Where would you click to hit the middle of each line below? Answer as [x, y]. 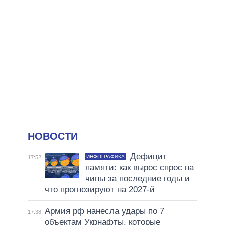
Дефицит [148, 157]
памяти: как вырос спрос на [139, 168]
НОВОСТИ [53, 136]
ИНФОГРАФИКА [106, 157]
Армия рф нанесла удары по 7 [104, 211]
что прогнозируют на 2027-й [99, 190]
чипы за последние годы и [137, 179]
